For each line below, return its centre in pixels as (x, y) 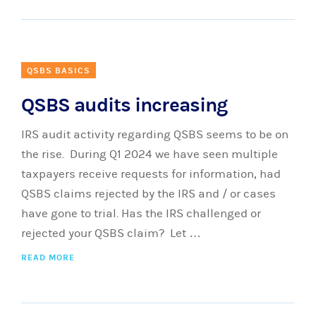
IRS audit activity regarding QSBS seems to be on (155, 135)
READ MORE (48, 257)
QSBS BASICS (59, 71)
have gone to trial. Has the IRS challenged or (141, 214)
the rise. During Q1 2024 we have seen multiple (150, 154)
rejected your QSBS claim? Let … (111, 233)
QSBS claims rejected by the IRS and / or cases (148, 194)
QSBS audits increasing (124, 105)
